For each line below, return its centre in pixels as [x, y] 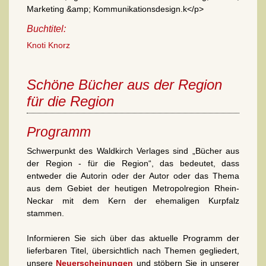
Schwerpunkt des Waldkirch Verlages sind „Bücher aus [133, 151]
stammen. [45, 213]
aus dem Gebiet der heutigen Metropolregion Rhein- [133, 188]
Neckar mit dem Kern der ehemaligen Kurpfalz [133, 200]
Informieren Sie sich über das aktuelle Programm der [133, 238]
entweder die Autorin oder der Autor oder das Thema [133, 175]
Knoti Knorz [48, 45]
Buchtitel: [46, 28]
